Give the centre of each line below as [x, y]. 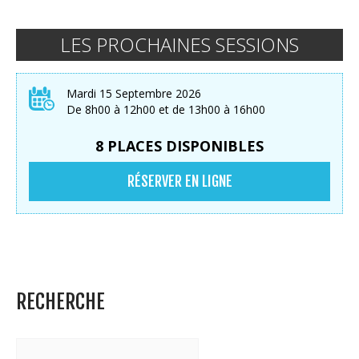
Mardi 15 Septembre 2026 [134, 93]
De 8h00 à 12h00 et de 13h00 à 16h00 [166, 109]
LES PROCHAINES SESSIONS [179, 44]
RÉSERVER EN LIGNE [179, 181]
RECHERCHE [61, 301]
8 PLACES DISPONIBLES [179, 145]
